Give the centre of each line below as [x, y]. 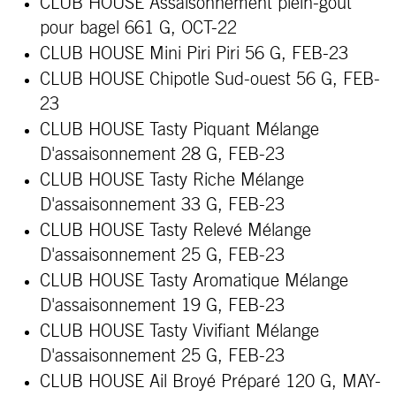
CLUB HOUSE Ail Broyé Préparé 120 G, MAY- [210, 382]
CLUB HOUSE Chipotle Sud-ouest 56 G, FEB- [210, 80]
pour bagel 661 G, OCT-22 [138, 28]
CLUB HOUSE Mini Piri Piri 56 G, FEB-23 [194, 54]
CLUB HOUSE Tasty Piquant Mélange [179, 130]
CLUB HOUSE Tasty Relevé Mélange [175, 231]
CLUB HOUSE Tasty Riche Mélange [172, 180]
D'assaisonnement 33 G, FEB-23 [162, 205]
